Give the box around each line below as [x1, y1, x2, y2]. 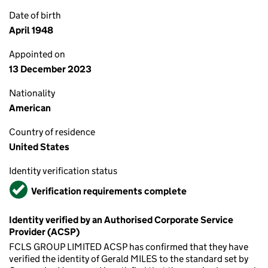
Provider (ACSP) [9, 226, 80, 237]
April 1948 [9, 25, 53, 36]
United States [9, 141, 69, 153]
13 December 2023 [9, 63, 92, 75]
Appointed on [9, 48, 65, 60]
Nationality [9, 87, 55, 99]
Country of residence [9, 126, 95, 138]
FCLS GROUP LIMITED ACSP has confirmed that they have [9, 241, 248, 252]
